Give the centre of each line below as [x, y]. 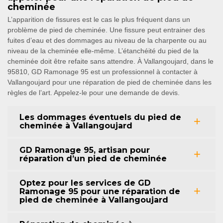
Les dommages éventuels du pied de [100, 117]
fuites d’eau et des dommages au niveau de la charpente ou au [107, 40]
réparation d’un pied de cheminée [93, 158]
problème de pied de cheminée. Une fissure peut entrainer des [106, 30]
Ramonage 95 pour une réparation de [100, 191]
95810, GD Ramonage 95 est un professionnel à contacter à [103, 71]
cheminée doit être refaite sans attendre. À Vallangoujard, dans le [111, 61]
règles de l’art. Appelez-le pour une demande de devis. [94, 92]
